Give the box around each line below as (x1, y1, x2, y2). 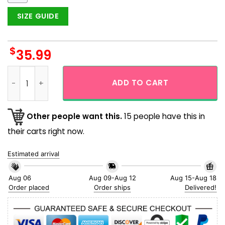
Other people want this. (27, 111, 122, 122)
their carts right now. (8, 126, 84, 137)
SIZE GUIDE (17, 11, 59, 22)
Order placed (9, 183, 50, 191)
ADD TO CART (111, 77, 168, 88)
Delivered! (184, 183, 216, 191)
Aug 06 (9, 173, 32, 182)
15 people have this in (122, 111, 205, 122)
